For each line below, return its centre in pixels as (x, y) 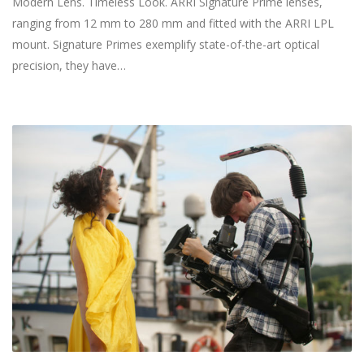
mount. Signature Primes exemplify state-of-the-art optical (166, 44)
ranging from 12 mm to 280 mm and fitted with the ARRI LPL (173, 23)
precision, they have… (69, 65)
